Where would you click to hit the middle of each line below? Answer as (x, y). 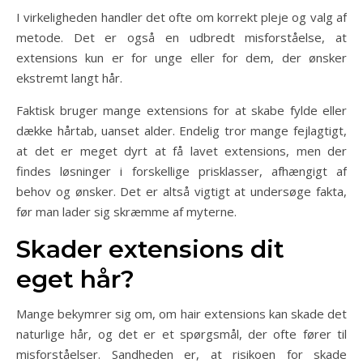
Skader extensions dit (150, 249)
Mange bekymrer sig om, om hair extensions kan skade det (181, 314)
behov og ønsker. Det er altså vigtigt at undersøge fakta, (181, 191)
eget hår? (75, 279)
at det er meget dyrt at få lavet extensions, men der (181, 151)
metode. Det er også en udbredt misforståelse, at (181, 37)
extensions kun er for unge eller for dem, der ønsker (181, 58)
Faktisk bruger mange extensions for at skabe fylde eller (181, 110)
